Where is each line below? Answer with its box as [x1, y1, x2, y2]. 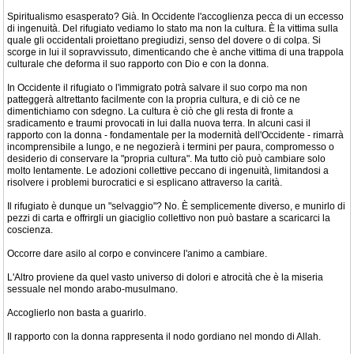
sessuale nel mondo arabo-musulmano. [7, 283, 178, 295]
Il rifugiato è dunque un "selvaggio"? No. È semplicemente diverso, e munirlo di [7, 200, 345, 212]
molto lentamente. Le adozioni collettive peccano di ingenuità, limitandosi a [7, 164, 329, 176]
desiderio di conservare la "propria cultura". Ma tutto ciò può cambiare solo [7, 153, 326, 164]
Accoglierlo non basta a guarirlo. [7, 307, 146, 318]
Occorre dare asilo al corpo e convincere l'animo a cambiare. [7, 247, 267, 259]
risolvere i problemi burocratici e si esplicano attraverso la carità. [7, 176, 282, 188]
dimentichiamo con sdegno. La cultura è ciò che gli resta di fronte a [7, 105, 293, 117]
